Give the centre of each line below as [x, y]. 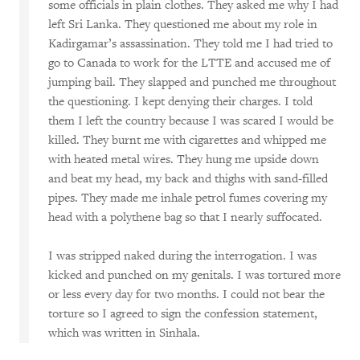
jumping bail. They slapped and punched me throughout [192, 82]
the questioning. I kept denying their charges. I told [180, 102]
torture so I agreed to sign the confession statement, [183, 314]
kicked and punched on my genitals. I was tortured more [194, 275]
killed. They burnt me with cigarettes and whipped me [187, 140]
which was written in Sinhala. [124, 333]
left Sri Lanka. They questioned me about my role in [183, 25]
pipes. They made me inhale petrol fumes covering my [188, 198]
